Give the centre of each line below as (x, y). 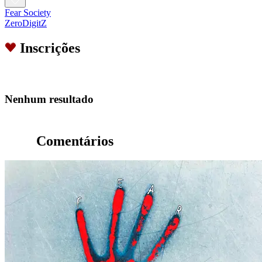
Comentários (75, 141)
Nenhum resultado (49, 99)
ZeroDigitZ (26, 23)
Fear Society (28, 13)
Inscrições (50, 48)
